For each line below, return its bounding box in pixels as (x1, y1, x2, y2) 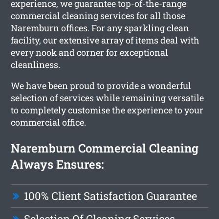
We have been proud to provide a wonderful (11, 79, 192, 91)
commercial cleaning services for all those (11, 9, 186, 22)
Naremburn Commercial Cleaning (11, 140, 199, 156)
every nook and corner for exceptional (11, 46, 169, 58)
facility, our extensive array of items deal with (11, 34, 200, 46)
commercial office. (11, 116, 87, 128)
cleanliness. (11, 58, 61, 70)
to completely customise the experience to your (11, 104, 204, 116)
